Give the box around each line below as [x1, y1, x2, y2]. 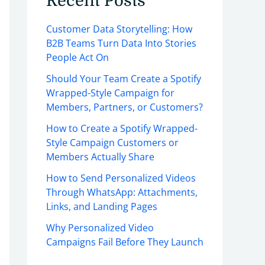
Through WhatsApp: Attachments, [46, 186, 198, 199]
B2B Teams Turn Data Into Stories [46, 37, 196, 50]
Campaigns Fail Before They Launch [46, 235, 203, 249]
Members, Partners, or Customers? [46, 101, 203, 114]
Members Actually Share [46, 150, 154, 164]
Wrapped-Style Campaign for [46, 86, 174, 100]
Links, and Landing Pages [46, 200, 157, 214]
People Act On [46, 51, 109, 64]
